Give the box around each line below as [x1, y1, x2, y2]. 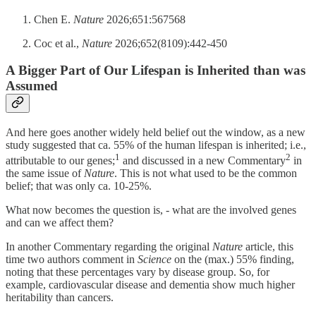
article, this [243, 241, 293, 253]
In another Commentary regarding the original [6, 241, 212, 253]
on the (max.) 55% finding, [171, 253, 294, 266]
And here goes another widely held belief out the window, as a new [6, 126, 305, 139]
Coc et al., [34, 37, 82, 49]
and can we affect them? [6, 217, 114, 229]
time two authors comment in [6, 253, 138, 266]
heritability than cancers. [6, 291, 114, 304]
